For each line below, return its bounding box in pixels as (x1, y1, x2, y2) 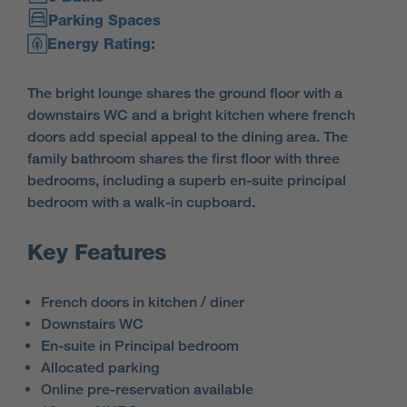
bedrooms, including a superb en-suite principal (27, 172, 346, 189)
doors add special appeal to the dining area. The (27, 128, 348, 145)
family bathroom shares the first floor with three (27, 150, 340, 167)
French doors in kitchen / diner (41, 293, 244, 311)
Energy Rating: (47, 35, 156, 53)
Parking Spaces (48, 12, 161, 29)
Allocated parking (41, 359, 159, 376)
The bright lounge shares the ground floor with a (27, 84, 342, 102)
